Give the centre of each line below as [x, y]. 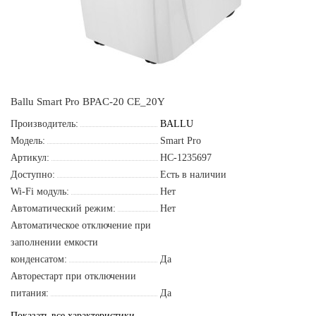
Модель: [28, 141]
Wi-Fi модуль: [40, 192]
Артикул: [30, 158]
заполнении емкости [54, 242]
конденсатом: [39, 259]
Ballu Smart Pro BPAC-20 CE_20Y [88, 102]
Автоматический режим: [63, 208]
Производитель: [44, 124]
